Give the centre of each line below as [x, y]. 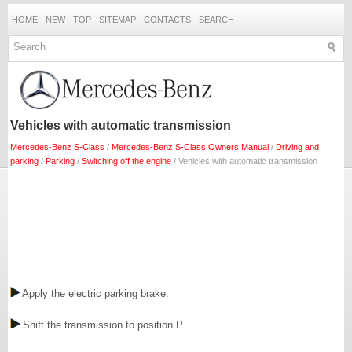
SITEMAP [117, 20]
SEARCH [216, 20]
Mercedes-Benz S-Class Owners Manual [190, 147]
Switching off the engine [126, 161]
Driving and [297, 147]
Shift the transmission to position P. [102, 325]
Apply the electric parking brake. [94, 293]
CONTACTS [167, 20]
